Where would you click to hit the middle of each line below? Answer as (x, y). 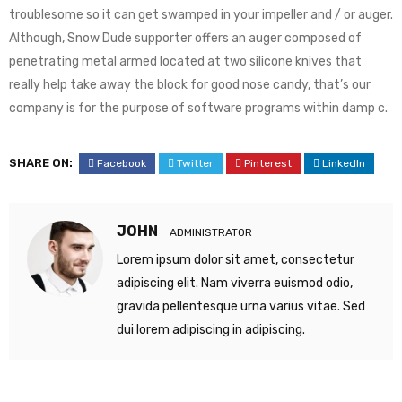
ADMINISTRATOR (211, 232)
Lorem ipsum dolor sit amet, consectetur (236, 260)
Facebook (122, 163)
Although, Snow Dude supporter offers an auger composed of (185, 38)
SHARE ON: (41, 163)
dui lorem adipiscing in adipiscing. (211, 330)
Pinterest (268, 163)
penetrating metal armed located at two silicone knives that (185, 61)
